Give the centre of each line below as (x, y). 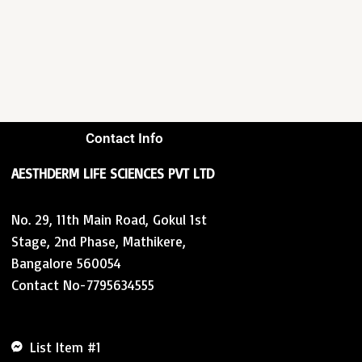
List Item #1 (65, 347)
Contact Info (124, 139)
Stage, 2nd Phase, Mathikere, (99, 241)
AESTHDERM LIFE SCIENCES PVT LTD (113, 174)
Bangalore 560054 (109, 263)
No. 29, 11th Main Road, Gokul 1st (109, 219)
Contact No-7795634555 (83, 284)
